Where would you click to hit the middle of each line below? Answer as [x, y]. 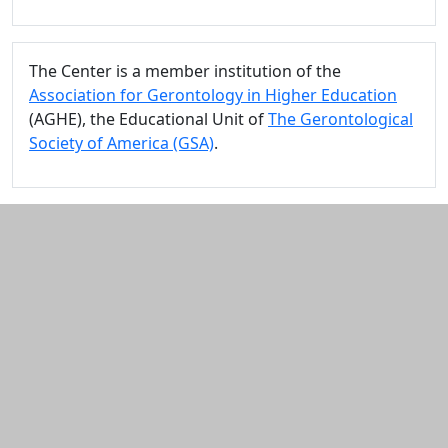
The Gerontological [340, 119]
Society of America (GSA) [121, 143]
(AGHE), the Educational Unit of [148, 119]
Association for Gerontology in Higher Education [213, 95]
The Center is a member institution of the [185, 71]
